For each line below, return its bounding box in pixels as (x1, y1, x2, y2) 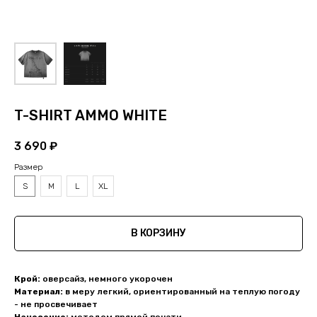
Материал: (14, 287, 63, 297)
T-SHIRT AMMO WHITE (14, 107, 167, 124)
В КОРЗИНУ (131, 227, 186, 240)
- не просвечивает (14, 299, 98, 310)
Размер (14, 162, 43, 173)
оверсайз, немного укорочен (40, 274, 173, 284)
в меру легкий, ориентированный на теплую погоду (63, 287, 300, 297)
